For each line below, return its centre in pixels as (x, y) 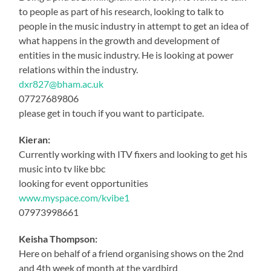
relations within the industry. (79, 69)
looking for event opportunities (84, 183)
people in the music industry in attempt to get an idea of (134, 25)
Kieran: (35, 139)
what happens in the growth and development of (119, 40)
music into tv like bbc (62, 168)
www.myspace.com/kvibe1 (74, 197)
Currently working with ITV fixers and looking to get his (133, 154)
